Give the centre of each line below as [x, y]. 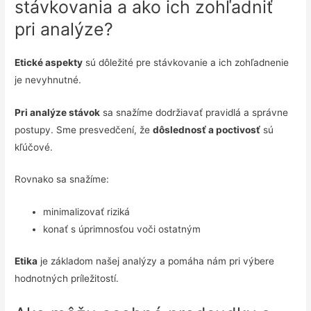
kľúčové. [34, 147]
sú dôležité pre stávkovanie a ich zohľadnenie [186, 62]
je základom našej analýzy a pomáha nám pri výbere [156, 261]
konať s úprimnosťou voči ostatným [122, 229]
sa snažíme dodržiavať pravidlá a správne [194, 112]
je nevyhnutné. [48, 79]
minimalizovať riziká [87, 212]
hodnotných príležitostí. [67, 278]
